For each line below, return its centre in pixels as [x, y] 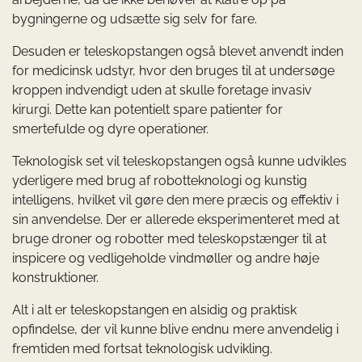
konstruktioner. [55, 277]
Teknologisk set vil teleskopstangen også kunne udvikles [179, 161]
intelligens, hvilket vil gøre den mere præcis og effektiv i [175, 200]
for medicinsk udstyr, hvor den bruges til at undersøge [173, 70]
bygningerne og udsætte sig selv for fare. [135, 19]
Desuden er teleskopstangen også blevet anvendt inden [178, 51]
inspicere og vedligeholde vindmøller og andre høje [166, 258]
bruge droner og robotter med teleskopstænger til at [169, 238]
